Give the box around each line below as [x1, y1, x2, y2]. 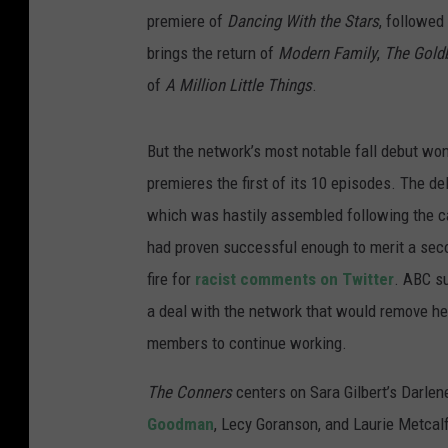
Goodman [147, 414, 214, 435]
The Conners [147, 382, 232, 403]
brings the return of [147, 43, 278, 64]
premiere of [147, 11, 227, 32]
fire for [147, 269, 195, 290]
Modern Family [278, 43, 377, 64]
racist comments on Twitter [195, 269, 394, 290]
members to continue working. [147, 333, 347, 354]
